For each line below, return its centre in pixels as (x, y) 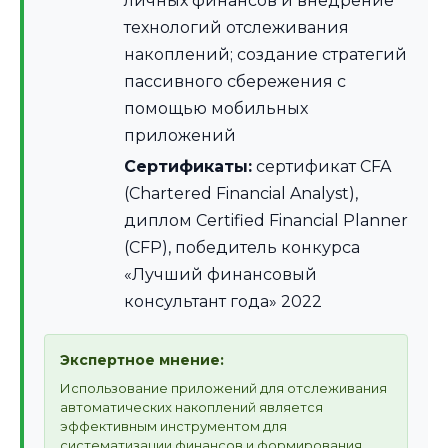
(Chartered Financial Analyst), (241, 194)
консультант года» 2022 (223, 302)
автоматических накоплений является (191, 407)
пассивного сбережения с (235, 82)
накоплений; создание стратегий (265, 55)
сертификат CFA (321, 167)
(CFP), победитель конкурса (242, 248)
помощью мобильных (216, 109)
